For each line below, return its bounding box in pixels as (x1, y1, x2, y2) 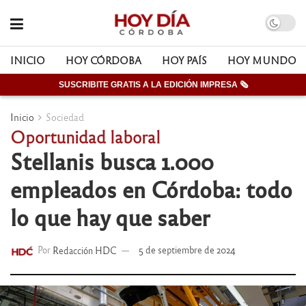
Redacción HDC (53, 244, 117, 256)
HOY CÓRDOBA (66, 54, 141, 66)
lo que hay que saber (10, 202, 210, 231)
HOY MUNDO (227, 54, 296, 66)
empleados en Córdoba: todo (10, 174, 292, 203)
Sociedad (46, 111, 84, 123)
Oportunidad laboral (10, 126, 161, 147)
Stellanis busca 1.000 (10, 146, 214, 175)
